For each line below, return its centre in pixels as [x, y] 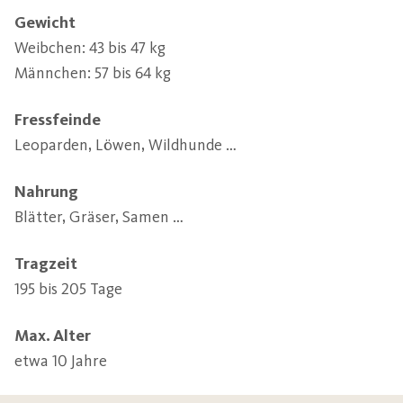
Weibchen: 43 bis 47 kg [92, 48]
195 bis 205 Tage [68, 289]
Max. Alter [53, 336]
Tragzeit [46, 264]
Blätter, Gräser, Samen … [99, 217]
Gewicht [45, 23]
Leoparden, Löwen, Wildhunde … [125, 145]
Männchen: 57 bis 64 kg [93, 73]
